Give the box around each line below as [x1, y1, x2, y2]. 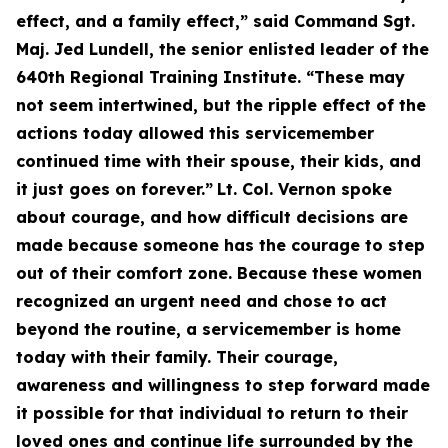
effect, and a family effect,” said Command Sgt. [16, 11, 415, 31]
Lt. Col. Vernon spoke [217, 179, 392, 199]
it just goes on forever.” [16, 179, 213, 199]
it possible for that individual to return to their [16, 403, 408, 423]
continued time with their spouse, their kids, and [16, 151, 421, 171]
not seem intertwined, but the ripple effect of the [16, 95, 426, 115]
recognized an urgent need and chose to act [16, 291, 387, 311]
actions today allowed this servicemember [16, 123, 374, 143]
